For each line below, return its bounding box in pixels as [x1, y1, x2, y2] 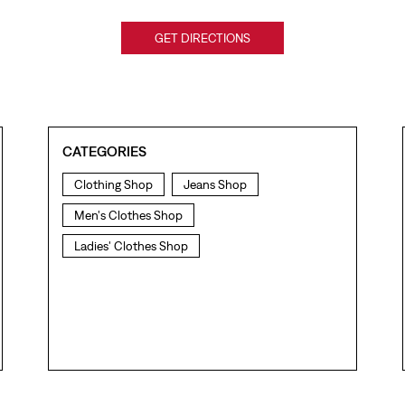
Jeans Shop [184, 177, 248, 193]
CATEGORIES [62, 143, 147, 160]
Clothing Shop [74, 177, 154, 193]
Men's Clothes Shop [74, 208, 184, 223]
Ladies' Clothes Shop [74, 239, 189, 254]
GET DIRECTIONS [155, 31, 250, 46]
